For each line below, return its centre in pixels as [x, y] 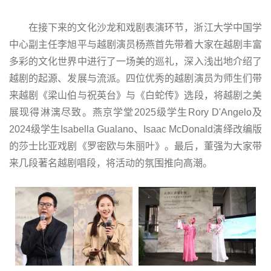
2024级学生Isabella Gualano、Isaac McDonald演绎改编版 [135, 129]
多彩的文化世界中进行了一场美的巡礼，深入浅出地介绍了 [135, 62]
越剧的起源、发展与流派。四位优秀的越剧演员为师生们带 [135, 79]
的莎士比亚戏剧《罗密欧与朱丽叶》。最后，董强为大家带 [135, 146]
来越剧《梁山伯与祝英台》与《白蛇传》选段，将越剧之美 [135, 96]
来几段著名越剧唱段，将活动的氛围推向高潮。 [111, 163]
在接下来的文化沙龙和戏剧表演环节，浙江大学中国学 [145, 28]
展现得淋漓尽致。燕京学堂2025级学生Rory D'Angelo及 [135, 113]
